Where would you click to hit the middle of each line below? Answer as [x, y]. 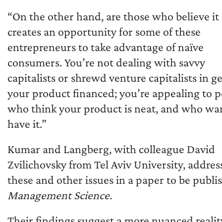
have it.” [27, 124]
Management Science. [60, 195]
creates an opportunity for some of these [104, 32]
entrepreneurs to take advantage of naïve [106, 47]
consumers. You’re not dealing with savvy [106, 62]
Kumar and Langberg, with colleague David [111, 149]
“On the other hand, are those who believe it [113, 16]
